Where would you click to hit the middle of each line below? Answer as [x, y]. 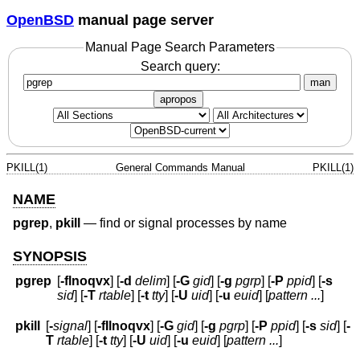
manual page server [144, 20]
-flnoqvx [86, 281]
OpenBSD [40, 20]
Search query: [180, 66]
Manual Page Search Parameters [180, 47]
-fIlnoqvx [124, 326]
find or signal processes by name [193, 223]
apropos [178, 99]
